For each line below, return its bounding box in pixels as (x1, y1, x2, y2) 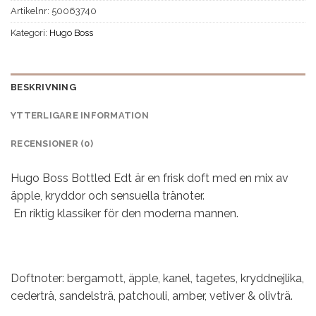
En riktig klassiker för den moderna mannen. (11, 207, 238, 221)
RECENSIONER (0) (11, 138, 93, 150)
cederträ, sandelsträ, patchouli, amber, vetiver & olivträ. (11, 288, 293, 303)
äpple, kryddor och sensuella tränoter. (11, 189, 205, 203)
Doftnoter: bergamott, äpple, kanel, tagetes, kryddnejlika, (11, 271, 304, 285)
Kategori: (11, 27, 49, 38)
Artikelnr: (11, 5, 51, 16)
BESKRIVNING (11, 82, 76, 93)
